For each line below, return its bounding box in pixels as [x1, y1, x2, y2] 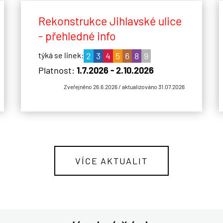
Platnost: [38, 65, 77, 76]
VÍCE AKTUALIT [75, 155, 148, 167]
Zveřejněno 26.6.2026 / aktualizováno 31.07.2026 [64, 83, 185, 91]
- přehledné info [38, 28, 116, 43]
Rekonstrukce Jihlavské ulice [38, 13, 182, 28]
